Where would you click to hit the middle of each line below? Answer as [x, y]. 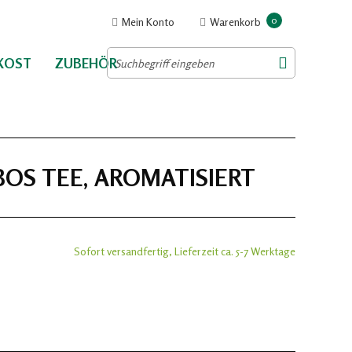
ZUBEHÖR [86, 63]
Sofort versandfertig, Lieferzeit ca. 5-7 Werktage [185, 251]
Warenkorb [235, 22]
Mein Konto [148, 22]
